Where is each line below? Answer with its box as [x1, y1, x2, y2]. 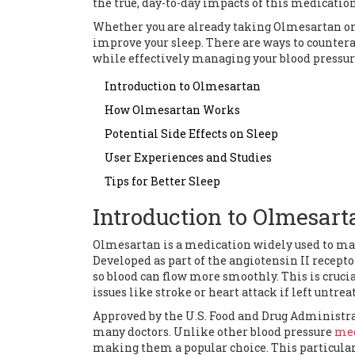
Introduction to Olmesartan [105, 78, 261, 94]
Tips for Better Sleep [105, 174, 220, 189]
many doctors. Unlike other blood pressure [93, 324, 334, 340]
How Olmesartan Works [105, 102, 240, 118]
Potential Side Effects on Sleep [105, 126, 278, 142]
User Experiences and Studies [105, 150, 272, 166]
